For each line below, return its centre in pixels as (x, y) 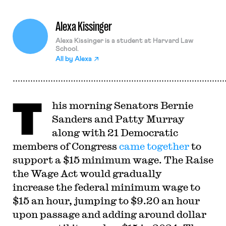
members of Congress (66, 146)
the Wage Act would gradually (87, 173)
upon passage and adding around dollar (109, 214)
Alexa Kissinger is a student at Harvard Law (124, 41)
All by (65, 59)
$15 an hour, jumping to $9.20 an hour (106, 201)
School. (67, 49)
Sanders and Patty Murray (118, 119)
